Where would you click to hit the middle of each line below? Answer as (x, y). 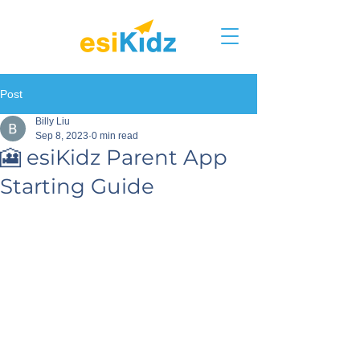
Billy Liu (53, 121)
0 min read (115, 136)
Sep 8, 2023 (62, 136)
